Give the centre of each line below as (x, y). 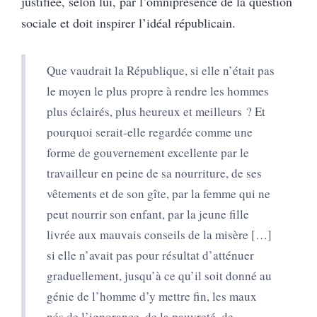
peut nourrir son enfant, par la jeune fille (148, 214)
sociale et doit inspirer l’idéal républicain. (128, 22)
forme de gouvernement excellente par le (148, 152)
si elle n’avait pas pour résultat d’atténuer (150, 255)
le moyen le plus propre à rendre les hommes (158, 91)
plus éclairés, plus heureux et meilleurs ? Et (156, 111)
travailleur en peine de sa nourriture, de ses (154, 173)
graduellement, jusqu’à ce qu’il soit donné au (159, 275)
